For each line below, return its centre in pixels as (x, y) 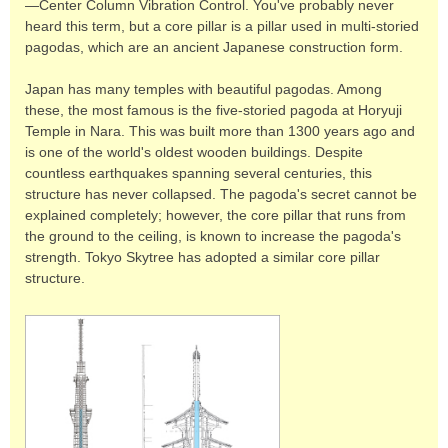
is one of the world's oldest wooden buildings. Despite (194, 152)
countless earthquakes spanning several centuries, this (198, 173)
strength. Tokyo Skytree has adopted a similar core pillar (202, 257)
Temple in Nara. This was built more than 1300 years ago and (220, 131)
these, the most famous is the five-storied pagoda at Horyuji (213, 110)
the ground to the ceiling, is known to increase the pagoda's (213, 236)
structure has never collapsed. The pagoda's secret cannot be (221, 194)
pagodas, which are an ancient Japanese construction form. (214, 47)
